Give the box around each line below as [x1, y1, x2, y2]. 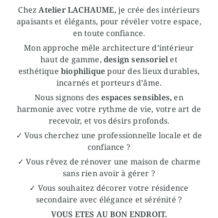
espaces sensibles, [101, 91, 172, 103]
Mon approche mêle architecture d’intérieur [24, 42, 194, 53]
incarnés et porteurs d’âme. [56, 77, 162, 88]
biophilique [61, 65, 106, 76]
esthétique [18, 65, 61, 76]
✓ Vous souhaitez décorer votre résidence [29, 182, 189, 193]
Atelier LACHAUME [38, 4, 114, 15]
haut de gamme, [40, 54, 102, 65]
